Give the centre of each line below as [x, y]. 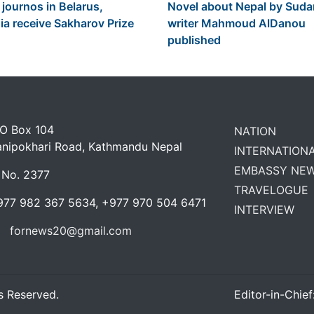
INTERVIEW [264, 210]
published [194, 40]
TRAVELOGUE [271, 190]
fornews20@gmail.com [71, 231]
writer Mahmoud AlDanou [237, 23]
